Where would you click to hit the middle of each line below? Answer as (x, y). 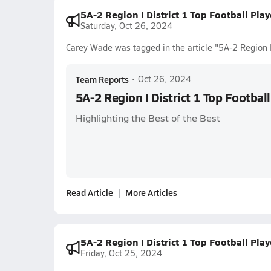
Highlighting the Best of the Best (148, 118)
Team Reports (102, 79)
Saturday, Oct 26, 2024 (126, 26)
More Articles (151, 192)
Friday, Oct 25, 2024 (121, 253)
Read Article (89, 192)
